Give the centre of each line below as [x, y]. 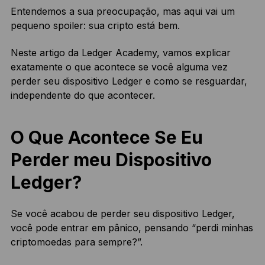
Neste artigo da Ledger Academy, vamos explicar [120, 53]
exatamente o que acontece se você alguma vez [119, 67]
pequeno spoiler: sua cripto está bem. [95, 26]
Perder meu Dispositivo [111, 160]
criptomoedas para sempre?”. [76, 242]
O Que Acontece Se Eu [106, 138]
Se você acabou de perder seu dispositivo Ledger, [122, 214]
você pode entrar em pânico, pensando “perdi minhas [132, 228]
